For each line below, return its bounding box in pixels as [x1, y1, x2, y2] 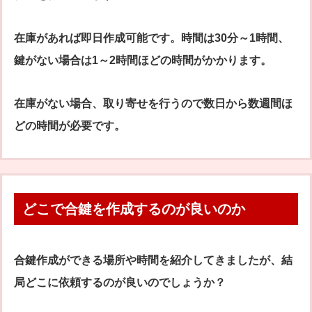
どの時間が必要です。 [14, 120, 125, 132]
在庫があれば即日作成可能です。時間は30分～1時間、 [14, 32, 289, 45]
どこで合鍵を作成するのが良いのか [22, 201, 245, 217]
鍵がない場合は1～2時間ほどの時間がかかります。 [14, 54, 272, 67]
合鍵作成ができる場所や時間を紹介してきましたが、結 [14, 254, 292, 267]
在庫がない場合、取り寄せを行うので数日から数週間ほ [14, 97, 292, 110]
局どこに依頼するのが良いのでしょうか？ [14, 276, 226, 289]
